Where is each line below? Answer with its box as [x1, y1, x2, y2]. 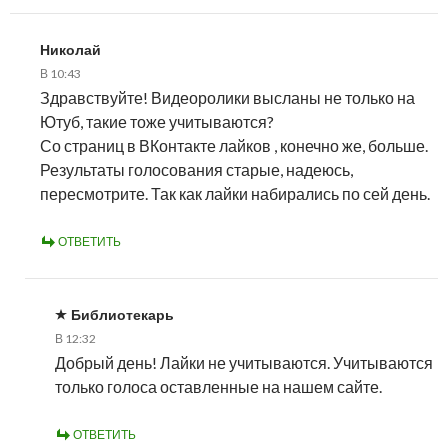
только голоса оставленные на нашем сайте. [55, 376, 382, 396]
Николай [40, 40, 101, 58]
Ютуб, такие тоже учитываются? [40, 111, 274, 131]
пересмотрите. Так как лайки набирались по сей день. [40, 183, 430, 203]
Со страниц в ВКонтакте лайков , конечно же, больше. [40, 135, 428, 155]
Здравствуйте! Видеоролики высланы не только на [40, 87, 415, 107]
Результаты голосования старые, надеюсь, [40, 159, 353, 179]
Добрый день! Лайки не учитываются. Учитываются [55, 352, 433, 372]
